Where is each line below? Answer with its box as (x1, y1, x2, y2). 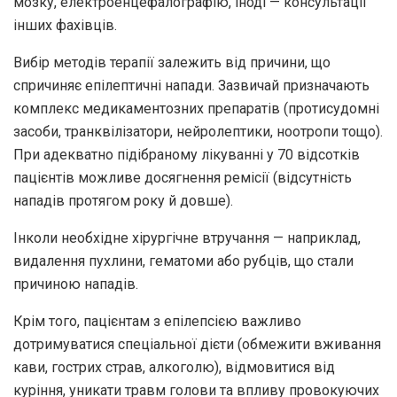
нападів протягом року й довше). (13, 191, 233, 209)
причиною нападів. (13, 275, 138, 292)
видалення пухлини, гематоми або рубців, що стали (13, 252, 354, 269)
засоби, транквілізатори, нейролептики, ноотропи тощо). (13, 122, 383, 140)
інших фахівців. (13, 16, 117, 34)
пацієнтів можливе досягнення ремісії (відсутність (13, 168, 352, 186)
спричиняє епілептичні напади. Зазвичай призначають (13, 76, 370, 94)
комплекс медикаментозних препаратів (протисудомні (13, 99, 379, 117)
